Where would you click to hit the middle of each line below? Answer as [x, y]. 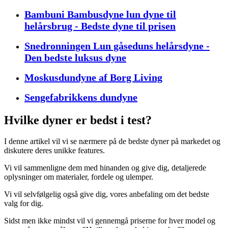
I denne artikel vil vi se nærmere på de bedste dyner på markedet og [112, 141]
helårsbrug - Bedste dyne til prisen [100, 26]
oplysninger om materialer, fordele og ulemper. [79, 177]
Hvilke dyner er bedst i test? [78, 120]
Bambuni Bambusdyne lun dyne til [100, 14]
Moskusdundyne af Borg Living [93, 77]
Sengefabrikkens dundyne [81, 97]
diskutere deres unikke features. [54, 151]
